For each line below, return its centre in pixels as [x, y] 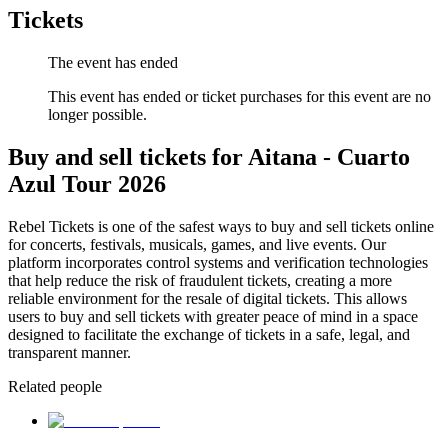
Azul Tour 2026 [87, 184]
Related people [55, 387]
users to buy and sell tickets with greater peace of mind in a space [213, 317]
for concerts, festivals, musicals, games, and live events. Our [197, 245]
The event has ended [113, 63]
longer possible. [97, 115]
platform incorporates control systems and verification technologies [218, 263]
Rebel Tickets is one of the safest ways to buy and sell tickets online [221, 227]
